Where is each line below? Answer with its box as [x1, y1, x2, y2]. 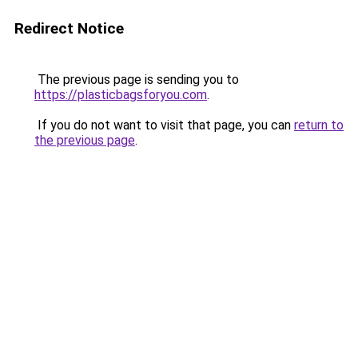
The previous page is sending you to [34, 72, 239, 87]
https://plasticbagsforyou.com [34, 87, 207, 102]
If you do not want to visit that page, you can [34, 117, 294, 133]
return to [294, 117, 344, 133]
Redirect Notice [14, 19, 124, 38]
